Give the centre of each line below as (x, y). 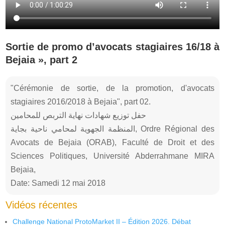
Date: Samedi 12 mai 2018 (58, 183)
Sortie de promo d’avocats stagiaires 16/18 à (113, 46)
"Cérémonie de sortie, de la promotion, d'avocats (113, 88)
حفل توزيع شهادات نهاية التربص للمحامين (79, 115)
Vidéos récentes (42, 205)
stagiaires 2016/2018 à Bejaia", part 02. (81, 101)
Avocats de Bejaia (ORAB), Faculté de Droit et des (113, 142)
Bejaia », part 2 (42, 60)
